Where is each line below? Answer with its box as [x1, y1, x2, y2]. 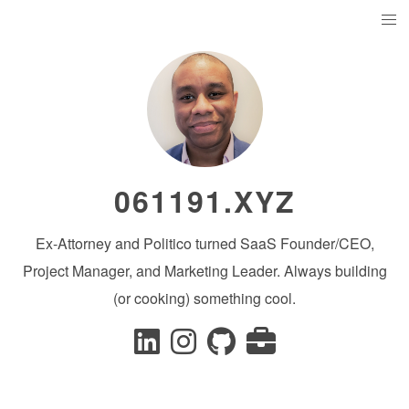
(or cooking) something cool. [113, 288, 296, 309]
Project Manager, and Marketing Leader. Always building [22, 260, 387, 281]
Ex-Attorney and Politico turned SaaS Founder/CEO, [35, 233, 374, 254]
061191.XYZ [113, 180, 296, 222]
